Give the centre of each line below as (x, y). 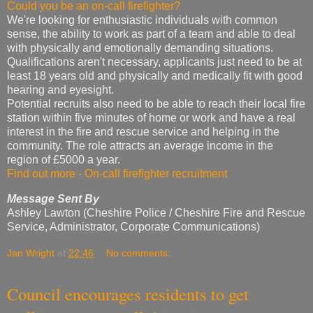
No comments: (139, 253)
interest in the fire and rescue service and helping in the (143, 131)
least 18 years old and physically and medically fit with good (155, 75)
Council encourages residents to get (128, 293)
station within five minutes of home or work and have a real (151, 117)
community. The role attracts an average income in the (140, 145)
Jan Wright (31, 253)
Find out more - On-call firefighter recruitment (117, 173)
